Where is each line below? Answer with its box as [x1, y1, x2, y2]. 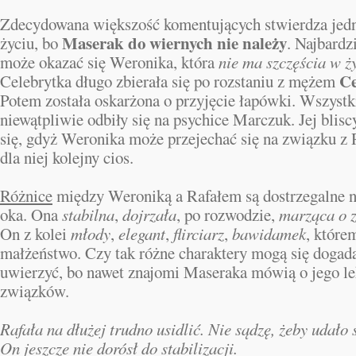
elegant [118, 222, 165, 245]
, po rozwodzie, [176, 203, 279, 226]
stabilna [62, 203, 114, 226]
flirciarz [173, 222, 224, 245]
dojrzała [122, 203, 176, 226]
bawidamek [232, 222, 306, 245]
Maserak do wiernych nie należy [62, 31, 287, 55]
